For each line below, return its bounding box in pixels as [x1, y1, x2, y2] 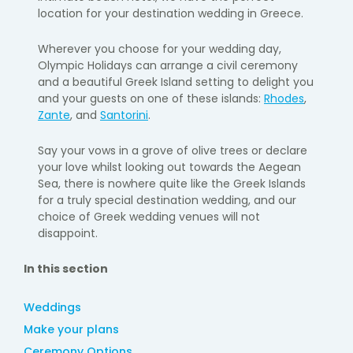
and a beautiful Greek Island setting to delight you [38, 73, 314, 90]
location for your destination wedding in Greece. [38, 5, 303, 21]
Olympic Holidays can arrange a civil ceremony [38, 57, 298, 73]
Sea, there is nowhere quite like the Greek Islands [38, 175, 306, 191]
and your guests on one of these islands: [38, 90, 264, 106]
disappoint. [38, 225, 98, 241]
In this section [23, 260, 108, 277]
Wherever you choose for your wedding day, [38, 40, 281, 57]
